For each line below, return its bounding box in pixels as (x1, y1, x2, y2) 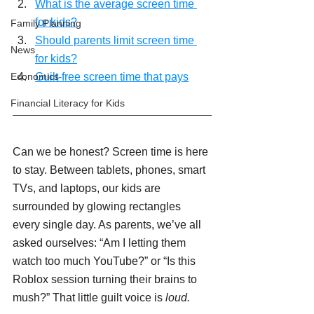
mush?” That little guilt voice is (13, 292, 165, 304)
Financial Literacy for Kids (11, 97, 125, 109)
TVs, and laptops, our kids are (13, 182, 163, 195)
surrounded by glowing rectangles (13, 200, 184, 213)
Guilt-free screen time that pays (35, 71, 189, 83)
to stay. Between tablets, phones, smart (13, 164, 208, 177)
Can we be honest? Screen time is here (13, 146, 211, 158)
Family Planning (11, 18, 81, 29)
